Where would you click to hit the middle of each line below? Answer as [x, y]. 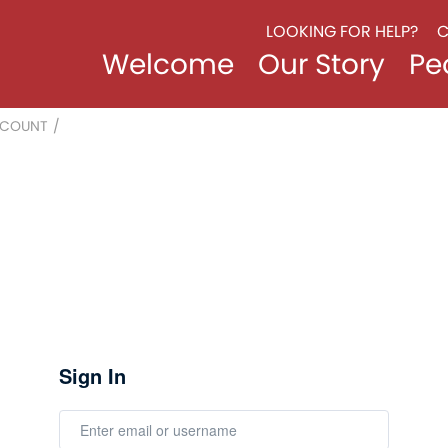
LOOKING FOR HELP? [341, 31]
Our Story [321, 64]
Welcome [167, 64]
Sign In [92, 375]
